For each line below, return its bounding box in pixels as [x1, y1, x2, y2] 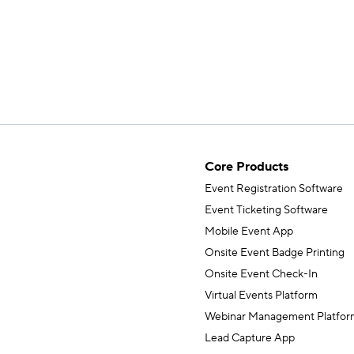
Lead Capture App [205, 331, 295, 346]
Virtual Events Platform [205, 288, 318, 303]
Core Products [205, 159, 288, 175]
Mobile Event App [205, 224, 293, 239]
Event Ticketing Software [205, 203, 328, 218]
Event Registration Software [205, 182, 343, 197]
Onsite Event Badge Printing [205, 246, 345, 261]
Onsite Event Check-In [205, 267, 318, 282]
